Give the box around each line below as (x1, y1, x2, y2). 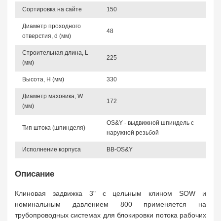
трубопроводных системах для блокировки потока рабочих (15, 211, 206, 219)
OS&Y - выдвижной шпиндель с (107, 119, 194, 126)
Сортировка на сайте (22, 6, 82, 13)
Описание (15, 169, 54, 179)
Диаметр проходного (22, 23, 81, 30)
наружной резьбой (107, 129, 159, 136)
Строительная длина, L (22, 49, 88, 56)
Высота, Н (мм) (22, 76, 64, 83)
